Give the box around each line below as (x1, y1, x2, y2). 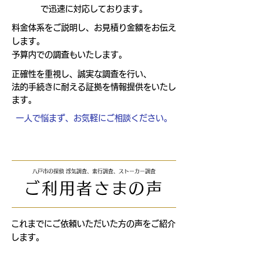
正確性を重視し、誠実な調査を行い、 (12, 70, 151, 78)
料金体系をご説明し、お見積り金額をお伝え (12, 23, 176, 32)
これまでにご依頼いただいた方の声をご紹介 (11, 220, 176, 228)
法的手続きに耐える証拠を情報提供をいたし (12, 83, 176, 91)
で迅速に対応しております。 (48, 5, 147, 13)
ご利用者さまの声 (24, 180, 164, 196)
